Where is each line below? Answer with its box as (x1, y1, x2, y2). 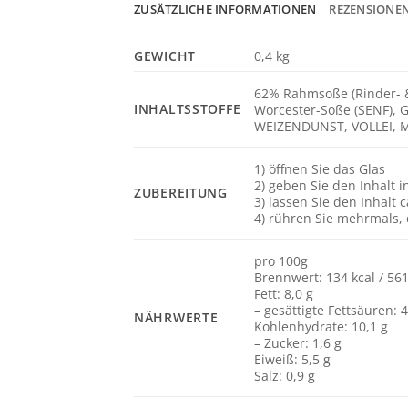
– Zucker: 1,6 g (254, 333, 342, 352)
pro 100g (254, 251, 309, 270)
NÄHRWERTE (134, 309, 219, 327)
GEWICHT (134, 47, 197, 66)
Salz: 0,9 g (254, 366, 316, 384)
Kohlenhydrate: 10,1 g (254, 317, 389, 335)
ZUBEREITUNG (134, 184, 228, 202)
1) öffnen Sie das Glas (254, 159, 386, 178)
